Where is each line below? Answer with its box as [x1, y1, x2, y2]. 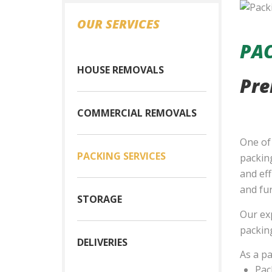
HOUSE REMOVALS [77, 63, 164, 76]
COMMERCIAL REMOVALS [77, 106, 197, 120]
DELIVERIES [77, 236, 127, 249]
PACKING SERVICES [77, 149, 166, 163]
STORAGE [77, 192, 122, 206]
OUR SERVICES [77, 16, 160, 32]
